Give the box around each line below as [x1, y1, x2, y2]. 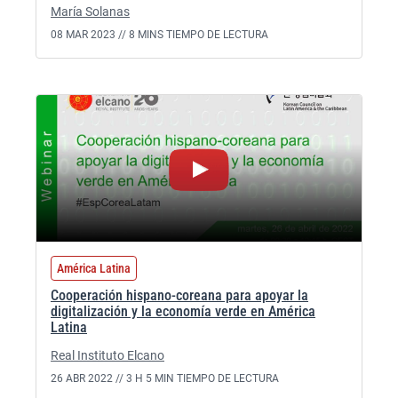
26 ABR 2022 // [51, 372, 126, 385]
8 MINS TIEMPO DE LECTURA [129, 28, 268, 41]
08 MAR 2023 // [51, 28, 129, 41]
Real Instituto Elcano [51, 348, 164, 362]
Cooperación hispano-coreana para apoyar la [51, 287, 308, 304]
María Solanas [51, 4, 130, 19]
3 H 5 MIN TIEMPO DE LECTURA [126, 372, 279, 385]
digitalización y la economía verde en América [51, 303, 315, 320]
